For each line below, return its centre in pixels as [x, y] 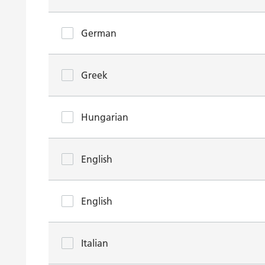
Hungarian [105, 117]
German [99, 33]
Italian [95, 243]
